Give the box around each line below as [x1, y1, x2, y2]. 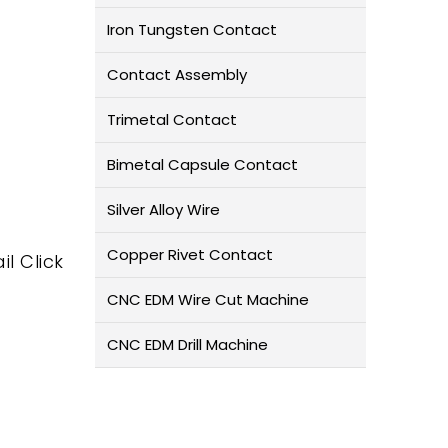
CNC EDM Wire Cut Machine [106, 289, 309, 311]
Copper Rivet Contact [106, 244, 273, 266]
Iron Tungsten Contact [106, 19, 277, 41]
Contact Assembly [106, 64, 247, 86]
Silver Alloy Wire [106, 199, 220, 221]
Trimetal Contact [106, 109, 237, 131]
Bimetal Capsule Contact [106, 154, 298, 176]
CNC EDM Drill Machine [106, 334, 268, 356]
